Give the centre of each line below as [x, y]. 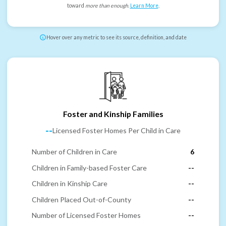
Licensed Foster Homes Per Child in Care [117, 131]
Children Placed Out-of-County [81, 199]
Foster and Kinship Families [113, 114]
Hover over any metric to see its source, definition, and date [117, 38]
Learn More [144, 6]
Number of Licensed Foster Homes [86, 215]
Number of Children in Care [74, 152]
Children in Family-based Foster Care [89, 167]
